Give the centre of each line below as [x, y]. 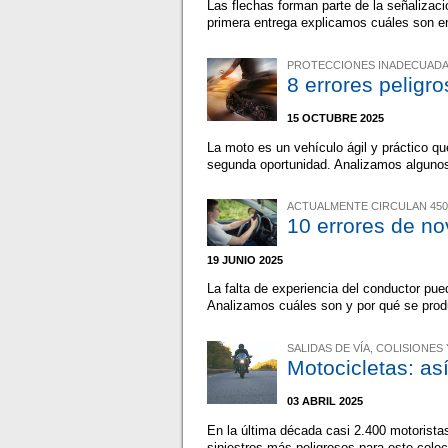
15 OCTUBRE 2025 [336, 118]
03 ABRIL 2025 [325, 401]
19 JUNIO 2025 [245, 259]
